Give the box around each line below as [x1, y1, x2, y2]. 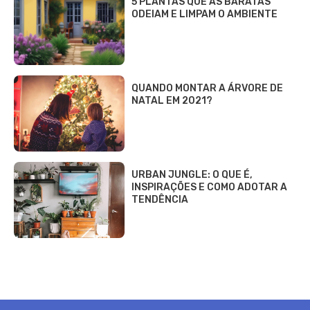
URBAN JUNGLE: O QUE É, [131, 169, 253, 181]
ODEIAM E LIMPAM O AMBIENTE [131, 8, 277, 21]
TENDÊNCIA [131, 194, 188, 206]
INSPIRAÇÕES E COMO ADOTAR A [131, 181, 287, 194]
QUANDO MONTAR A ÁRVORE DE [131, 82, 283, 95]
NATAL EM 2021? [131, 95, 212, 107]
